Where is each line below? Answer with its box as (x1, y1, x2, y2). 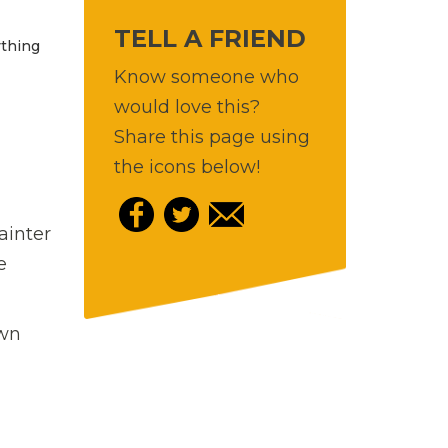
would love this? (113, 95, 260, 118)
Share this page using (113, 125, 310, 148)
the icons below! (113, 155, 260, 178)
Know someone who (113, 65, 299, 88)
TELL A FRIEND (113, 23, 306, 53)
